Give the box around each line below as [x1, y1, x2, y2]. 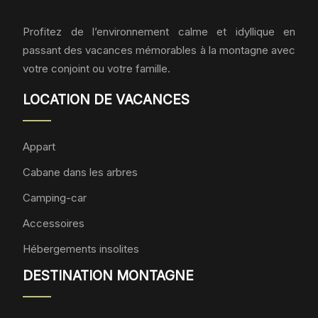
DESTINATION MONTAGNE [23, 268, 194, 284]
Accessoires [23, 216, 84, 230]
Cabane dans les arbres [23, 165, 138, 179]
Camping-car [23, 191, 87, 204]
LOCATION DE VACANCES [23, 92, 190, 108]
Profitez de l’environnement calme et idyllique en [23, 25, 295, 38]
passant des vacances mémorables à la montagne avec [23, 43, 295, 57]
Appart [23, 140, 55, 153]
